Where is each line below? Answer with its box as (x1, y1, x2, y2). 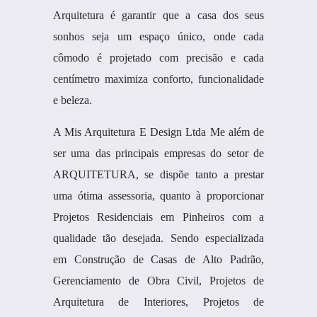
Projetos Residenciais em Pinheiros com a (52, 211, 265, 223)
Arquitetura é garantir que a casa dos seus (52, 9, 265, 21)
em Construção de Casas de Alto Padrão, (52, 253, 265, 265)
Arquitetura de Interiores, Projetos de (52, 296, 265, 308)
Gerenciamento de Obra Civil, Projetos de (52, 275, 265, 287)
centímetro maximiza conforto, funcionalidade (52, 73, 265, 85)
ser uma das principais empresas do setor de (52, 147, 265, 159)
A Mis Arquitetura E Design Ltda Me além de (52, 126, 265, 138)
